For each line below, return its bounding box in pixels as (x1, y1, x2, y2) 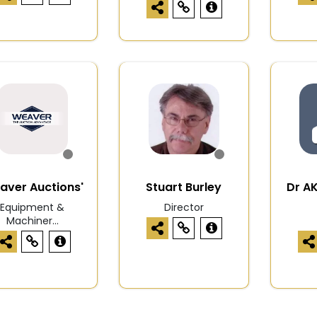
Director (163, 200, 204, 215)
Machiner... (6, 214, 59, 229)
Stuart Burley (146, 179, 222, 196)
